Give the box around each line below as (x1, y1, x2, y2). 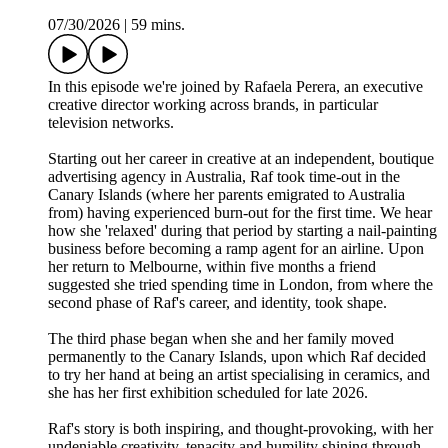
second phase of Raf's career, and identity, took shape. (48, 294, 387, 312)
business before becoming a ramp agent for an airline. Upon (48, 240, 424, 258)
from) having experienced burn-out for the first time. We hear (48, 204, 432, 222)
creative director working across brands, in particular (48, 96, 378, 114)
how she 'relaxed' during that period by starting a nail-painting (48, 222, 437, 240)
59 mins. (131, 16, 185, 34)
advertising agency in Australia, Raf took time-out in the (48, 168, 400, 186)
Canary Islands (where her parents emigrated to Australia (48, 186, 405, 204)
